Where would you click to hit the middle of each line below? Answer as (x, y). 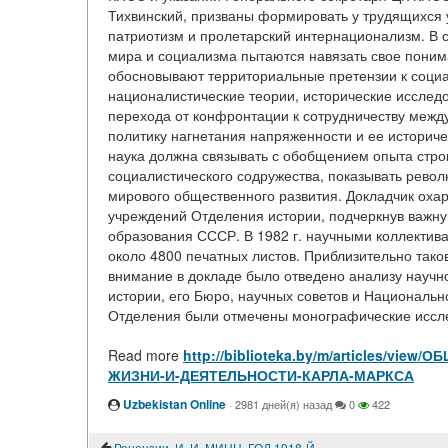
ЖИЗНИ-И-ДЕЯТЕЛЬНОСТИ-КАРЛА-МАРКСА (261, 375)
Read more (145, 355)
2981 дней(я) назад (283, 404)
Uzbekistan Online (174, 404)
